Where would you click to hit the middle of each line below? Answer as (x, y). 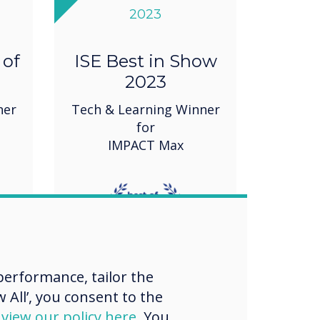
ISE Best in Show (145, 61)
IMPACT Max (145, 145)
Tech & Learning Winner (145, 110)
